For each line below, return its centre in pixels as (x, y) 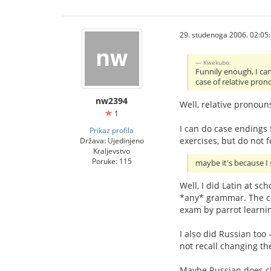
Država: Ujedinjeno (112, 140)
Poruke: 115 (112, 161)
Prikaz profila (112, 130)
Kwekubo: (217, 62)
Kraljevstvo (112, 150)
